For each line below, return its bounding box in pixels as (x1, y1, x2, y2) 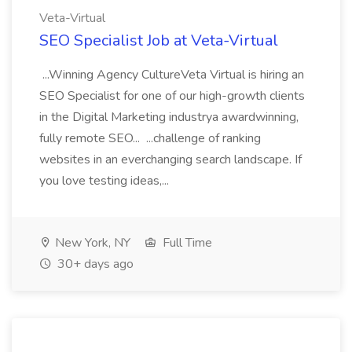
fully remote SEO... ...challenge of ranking (39, 130, 261, 147)
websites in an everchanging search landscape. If (39, 151, 302, 168)
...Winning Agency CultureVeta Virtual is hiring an (39, 66, 304, 83)
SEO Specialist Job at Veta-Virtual (39, 30, 278, 51)
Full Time (159, 234, 212, 251)
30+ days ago (54, 255, 134, 273)
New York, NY (52, 234, 130, 251)
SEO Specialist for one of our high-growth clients (39, 87, 305, 104)
